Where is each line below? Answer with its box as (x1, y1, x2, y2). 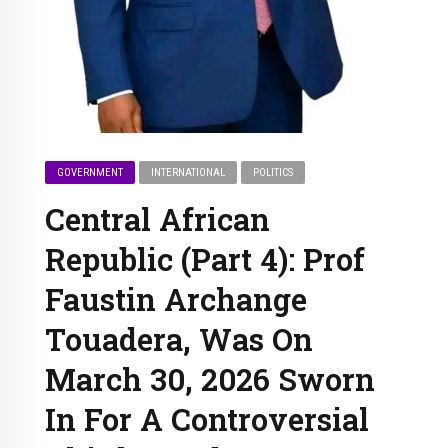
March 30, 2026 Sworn (45, 358, 375, 399)
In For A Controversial (45, 398, 369, 439)
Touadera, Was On (45, 318, 313, 359)
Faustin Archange (45, 278, 307, 319)
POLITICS (253, 165, 294, 179)
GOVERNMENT (57, 165, 124, 179)
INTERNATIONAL (151, 165, 226, 179)
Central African (45, 198, 270, 239)
